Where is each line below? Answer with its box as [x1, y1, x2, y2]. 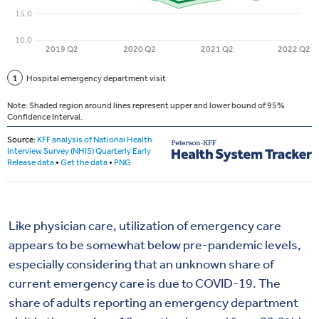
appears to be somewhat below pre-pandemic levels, [9, 237, 301, 253]
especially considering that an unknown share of [9, 256, 274, 273]
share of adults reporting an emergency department [9, 295, 298, 311]
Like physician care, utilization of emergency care [9, 218, 281, 234]
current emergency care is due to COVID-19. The [9, 276, 281, 292]
